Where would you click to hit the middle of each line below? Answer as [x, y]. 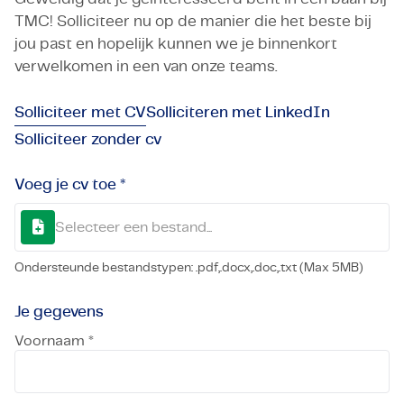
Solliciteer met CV [80, 112]
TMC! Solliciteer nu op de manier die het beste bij [193, 21]
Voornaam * [54, 341]
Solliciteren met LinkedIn [238, 112]
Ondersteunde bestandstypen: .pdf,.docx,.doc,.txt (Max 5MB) [189, 268]
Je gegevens [59, 312]
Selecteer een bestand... [133, 227]
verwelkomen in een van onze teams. [146, 66]
